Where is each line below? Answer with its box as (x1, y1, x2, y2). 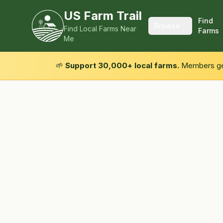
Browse (154, 21, 180, 30)
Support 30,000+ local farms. (65, 61, 179, 70)
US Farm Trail (64, 8, 142, 23)
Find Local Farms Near (64, 24, 136, 33)
